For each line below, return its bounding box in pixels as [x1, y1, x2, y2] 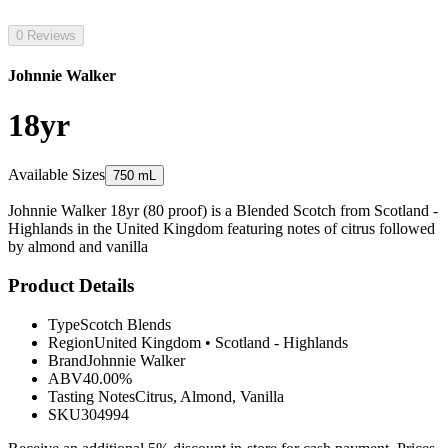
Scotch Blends [80, 315, 171, 333]
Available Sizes [8, 166, 105, 184]
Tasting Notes [48, 387, 135, 405]
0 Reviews [16, 28, 76, 43]
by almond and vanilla [8, 238, 148, 256]
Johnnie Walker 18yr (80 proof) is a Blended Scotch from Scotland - [8, 202, 438, 220]
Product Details [8, 274, 134, 296]
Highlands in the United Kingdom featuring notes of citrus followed [8, 220, 435, 238]
